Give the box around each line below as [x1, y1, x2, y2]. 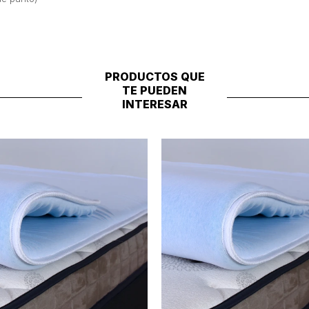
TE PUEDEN [122, 83, 187, 97]
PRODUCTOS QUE [104, 70, 205, 83]
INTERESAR [121, 97, 188, 111]
